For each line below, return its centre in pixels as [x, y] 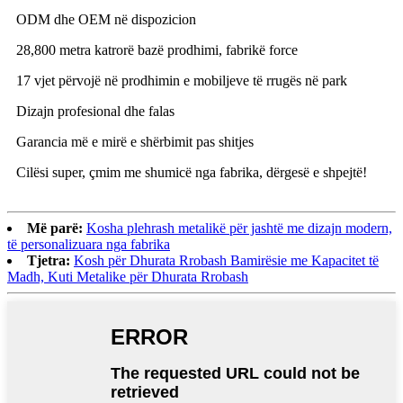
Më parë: [55, 228]
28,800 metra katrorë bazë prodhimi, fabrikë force [157, 50]
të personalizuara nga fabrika [89, 245]
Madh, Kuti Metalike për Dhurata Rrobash [128, 277]
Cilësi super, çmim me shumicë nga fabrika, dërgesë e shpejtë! [192, 173]
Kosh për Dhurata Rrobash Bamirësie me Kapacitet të [226, 261]
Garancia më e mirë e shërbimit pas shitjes [135, 142]
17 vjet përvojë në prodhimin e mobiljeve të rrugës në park [182, 81]
